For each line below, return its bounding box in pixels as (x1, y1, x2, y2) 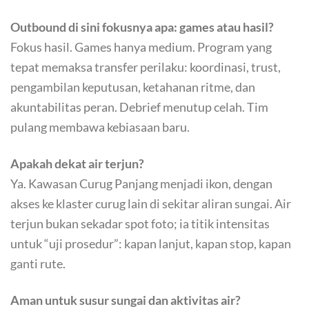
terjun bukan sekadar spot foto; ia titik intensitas (10, 216, 270, 232)
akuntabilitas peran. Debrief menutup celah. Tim (10, 99, 268, 115)
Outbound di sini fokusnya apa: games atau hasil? (10, 19, 274, 35)
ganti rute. (10, 256, 66, 272)
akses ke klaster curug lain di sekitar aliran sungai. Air (10, 196, 291, 212)
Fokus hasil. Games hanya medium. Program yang (10, 39, 272, 55)
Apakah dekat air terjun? (10, 156, 144, 172)
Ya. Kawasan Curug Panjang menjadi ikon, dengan (10, 176, 272, 192)
